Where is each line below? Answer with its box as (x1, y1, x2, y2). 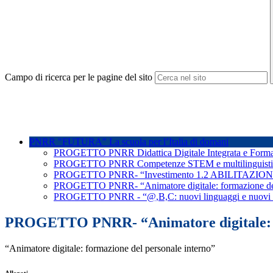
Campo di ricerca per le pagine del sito (5, 72, 152, 83)
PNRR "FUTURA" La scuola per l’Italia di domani (29, 136, 229, 147)
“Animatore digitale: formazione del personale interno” (5, 243, 218, 254)
